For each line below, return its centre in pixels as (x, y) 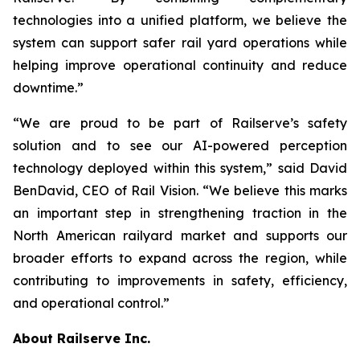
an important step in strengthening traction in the (180, 213)
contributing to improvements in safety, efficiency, (180, 280)
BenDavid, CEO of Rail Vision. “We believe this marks (180, 190)
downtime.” (48, 88)
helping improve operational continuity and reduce (180, 65)
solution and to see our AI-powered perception (180, 145)
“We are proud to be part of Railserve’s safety (180, 123)
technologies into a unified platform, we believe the (180, 20)
